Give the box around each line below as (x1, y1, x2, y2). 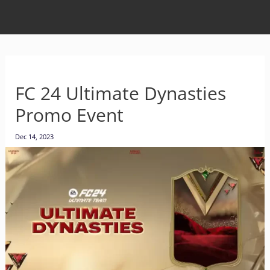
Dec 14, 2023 (14, 132, 54, 141)
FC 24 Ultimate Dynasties (14, 81, 226, 105)
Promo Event (14, 102, 124, 127)
